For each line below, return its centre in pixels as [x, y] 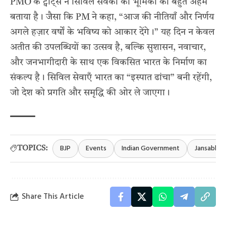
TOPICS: [32, 148]
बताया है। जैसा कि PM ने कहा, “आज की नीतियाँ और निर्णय [112, 17]
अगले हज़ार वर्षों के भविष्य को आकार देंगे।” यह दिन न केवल [112, 33]
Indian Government [151, 149]
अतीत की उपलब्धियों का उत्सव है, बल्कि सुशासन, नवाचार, [108, 48]
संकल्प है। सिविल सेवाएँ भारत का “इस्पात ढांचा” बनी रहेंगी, [111, 78]
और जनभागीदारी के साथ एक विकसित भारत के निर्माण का [108, 63]
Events [96, 149]
